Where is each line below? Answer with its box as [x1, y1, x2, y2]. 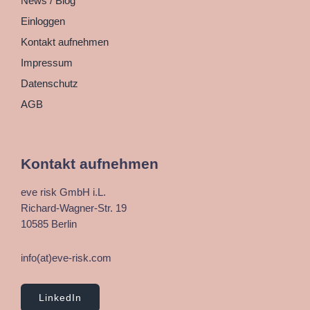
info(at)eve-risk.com [21, 252, 111, 264]
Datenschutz [21, 77, 78, 89]
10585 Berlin [21, 218, 77, 230]
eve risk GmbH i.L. [21, 186, 106, 198]
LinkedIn [39, 293, 82, 304]
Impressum [21, 57, 73, 69]
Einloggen [21, 15, 65, 27]
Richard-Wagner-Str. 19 [21, 202, 127, 214]
